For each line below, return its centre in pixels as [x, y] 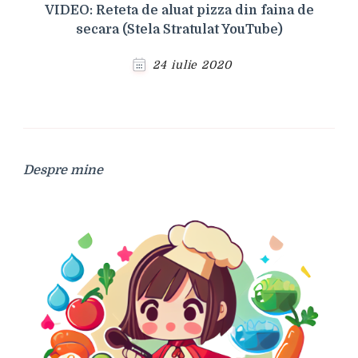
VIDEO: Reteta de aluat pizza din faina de [179, 10]
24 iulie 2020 [192, 64]
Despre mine [63, 170]
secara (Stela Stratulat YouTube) [179, 29]
